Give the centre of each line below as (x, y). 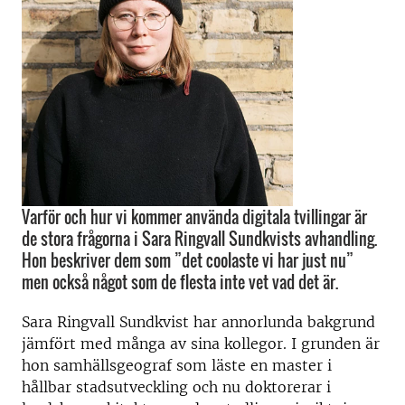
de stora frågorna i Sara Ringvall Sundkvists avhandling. (199, 239)
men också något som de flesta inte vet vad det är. (180, 282)
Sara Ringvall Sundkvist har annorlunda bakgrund (198, 322)
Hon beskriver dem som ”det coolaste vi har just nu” (188, 260)
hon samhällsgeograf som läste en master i (177, 365)
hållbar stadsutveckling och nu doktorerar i (176, 387)
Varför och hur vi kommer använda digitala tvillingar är (194, 217)
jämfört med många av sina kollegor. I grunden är (201, 344)
